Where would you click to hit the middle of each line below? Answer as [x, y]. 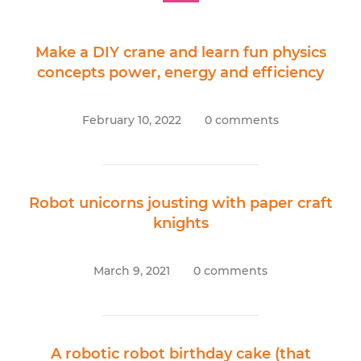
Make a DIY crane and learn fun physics [180, 53]
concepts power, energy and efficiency [180, 73]
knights [180, 224]
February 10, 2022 [132, 120]
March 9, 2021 [132, 271]
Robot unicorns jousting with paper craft [180, 203]
